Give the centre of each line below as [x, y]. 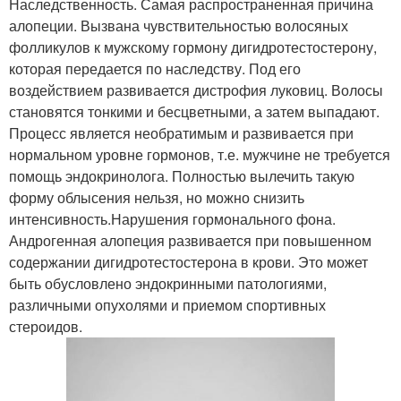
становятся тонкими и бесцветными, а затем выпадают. [194, 111]
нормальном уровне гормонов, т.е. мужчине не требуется [200, 154]
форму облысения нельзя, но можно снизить [157, 197]
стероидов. [46, 326]
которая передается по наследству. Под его [155, 68]
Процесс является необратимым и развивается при [181, 132]
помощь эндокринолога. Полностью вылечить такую [182, 175]
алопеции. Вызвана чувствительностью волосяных [179, 25]
